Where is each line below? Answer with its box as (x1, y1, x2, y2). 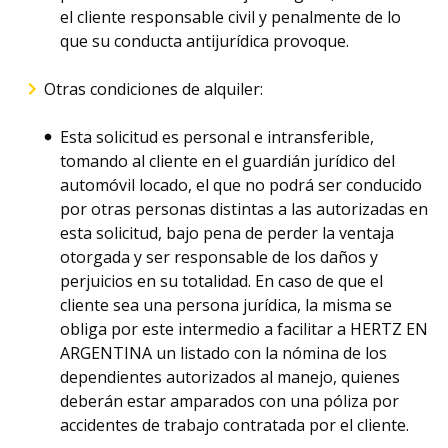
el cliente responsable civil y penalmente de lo (60, 6, 401, 28)
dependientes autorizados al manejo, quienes (60, 366, 400, 388)
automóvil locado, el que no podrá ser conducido (60, 174, 422, 196)
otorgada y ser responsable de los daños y (60, 246, 378, 268)
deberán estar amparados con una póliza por (60, 390, 399, 412)
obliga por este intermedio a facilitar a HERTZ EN (60, 318, 428, 340)
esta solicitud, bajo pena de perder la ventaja (60, 222, 394, 244)
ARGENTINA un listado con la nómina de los (60, 342, 387, 364)
